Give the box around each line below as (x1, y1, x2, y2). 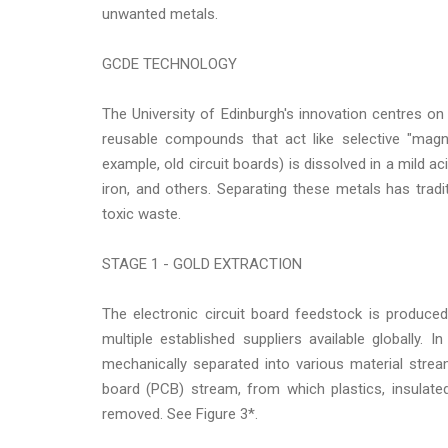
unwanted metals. (102, 4, 218, 23)
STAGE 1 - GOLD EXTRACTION (102, 254, 302, 273)
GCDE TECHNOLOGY (102, 54, 237, 73)
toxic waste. (102, 204, 181, 223)
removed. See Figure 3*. (102, 404, 258, 423)
